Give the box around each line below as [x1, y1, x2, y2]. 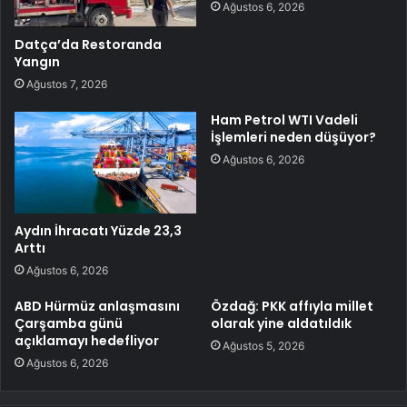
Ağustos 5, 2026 [223, 339, 304, 353]
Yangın [15, 52, 60, 71]
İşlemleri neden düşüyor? [211, 127, 376, 146]
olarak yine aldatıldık [211, 314, 352, 333]
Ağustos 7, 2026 [26, 76, 107, 91]
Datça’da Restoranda [15, 35, 162, 54]
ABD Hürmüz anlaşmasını [15, 297, 180, 316]
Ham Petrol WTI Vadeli [211, 110, 358, 129]
